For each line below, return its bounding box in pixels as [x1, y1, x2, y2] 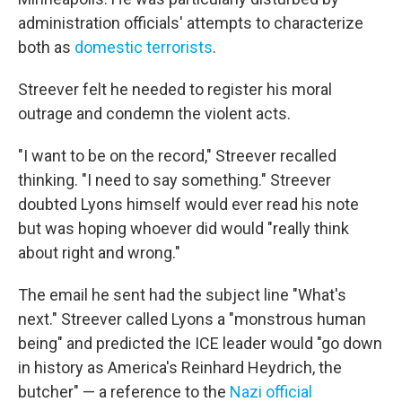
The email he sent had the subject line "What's [18, 284, 346, 304]
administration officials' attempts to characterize [18, 13, 363, 32]
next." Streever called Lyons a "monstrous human [18, 309, 366, 328]
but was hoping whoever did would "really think [18, 218, 349, 238]
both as [18, 37, 74, 57]
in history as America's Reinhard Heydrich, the [18, 357, 342, 377]
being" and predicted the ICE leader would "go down [18, 333, 382, 353]
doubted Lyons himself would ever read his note [18, 194, 359, 214]
